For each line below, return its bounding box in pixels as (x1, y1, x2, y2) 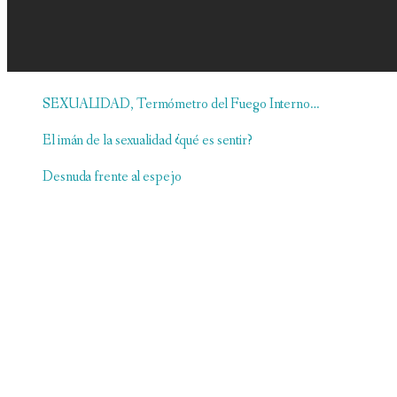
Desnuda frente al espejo (43, 167, 182, 186)
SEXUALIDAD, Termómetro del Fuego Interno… (43, 94, 320, 113)
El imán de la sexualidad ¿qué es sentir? (43, 130, 253, 150)
